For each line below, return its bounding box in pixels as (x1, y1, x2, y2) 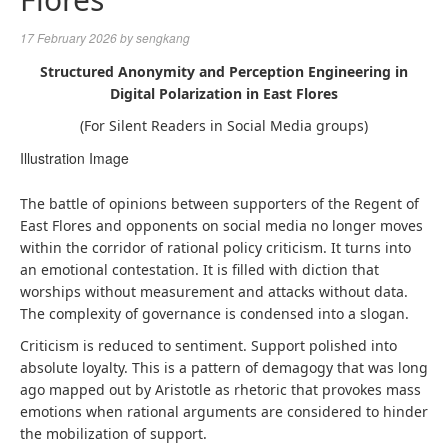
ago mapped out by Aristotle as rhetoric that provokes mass (20, 380, 421, 399)
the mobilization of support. (20, 424, 207, 443)
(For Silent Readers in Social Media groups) (80, 116, 368, 135)
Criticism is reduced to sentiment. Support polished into (20, 336, 397, 355)
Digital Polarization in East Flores (110, 84, 338, 103)
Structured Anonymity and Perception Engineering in (40, 62, 408, 81)
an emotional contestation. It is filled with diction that (20, 260, 379, 279)
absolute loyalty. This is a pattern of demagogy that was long (20, 358, 428, 377)
